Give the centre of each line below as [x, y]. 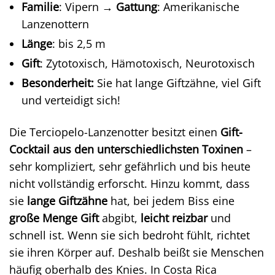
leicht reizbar [174, 218]
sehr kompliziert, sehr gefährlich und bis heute [130, 166]
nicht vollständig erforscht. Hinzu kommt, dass [130, 183]
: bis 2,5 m [79, 43]
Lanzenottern [55, 24]
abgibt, [120, 218]
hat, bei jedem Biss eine [171, 200]
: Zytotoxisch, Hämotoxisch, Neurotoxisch [147, 63]
